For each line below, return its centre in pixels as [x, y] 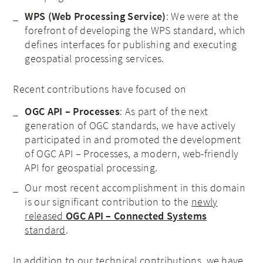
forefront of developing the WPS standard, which [135, 30]
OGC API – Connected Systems [136, 215]
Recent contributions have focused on [100, 89]
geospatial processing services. [95, 58]
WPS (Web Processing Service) [95, 16]
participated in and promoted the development [133, 139]
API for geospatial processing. [91, 167]
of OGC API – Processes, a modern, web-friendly [132, 153]
